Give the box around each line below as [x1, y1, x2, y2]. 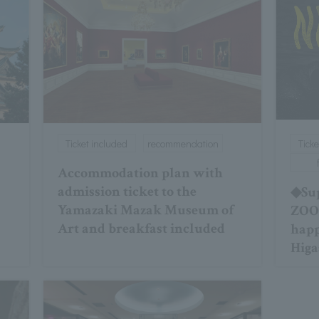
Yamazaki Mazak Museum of [57, 201, 234, 220]
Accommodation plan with [57, 164, 223, 183]
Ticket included [66, 137, 128, 151]
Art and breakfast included [57, 219, 225, 239]
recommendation [147, 137, 219, 151]
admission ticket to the [57, 182, 197, 202]
